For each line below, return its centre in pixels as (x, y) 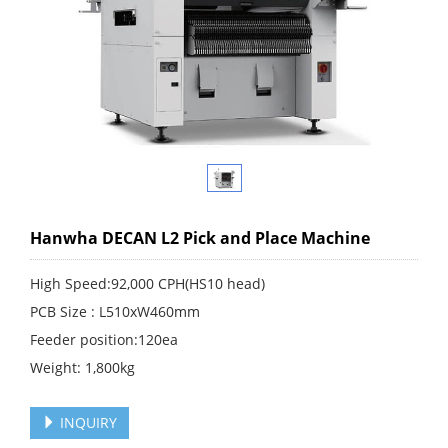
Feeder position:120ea (104, 339)
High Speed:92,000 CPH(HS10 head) (147, 283)
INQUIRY (86, 422)
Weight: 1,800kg (82, 367)
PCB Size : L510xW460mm (115, 311)
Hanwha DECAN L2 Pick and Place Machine (200, 237)
